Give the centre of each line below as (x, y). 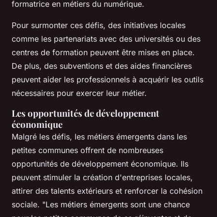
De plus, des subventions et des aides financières (102, 66)
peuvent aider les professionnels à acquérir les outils (108, 79)
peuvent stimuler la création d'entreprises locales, (102, 177)
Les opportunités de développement (85, 113)
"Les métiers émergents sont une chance (116, 204)
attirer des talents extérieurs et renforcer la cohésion (107, 191)
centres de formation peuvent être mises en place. (103, 52)
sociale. (27, 204)
